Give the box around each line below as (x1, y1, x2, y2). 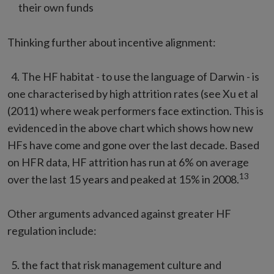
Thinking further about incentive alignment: (7, 35, 216, 49)
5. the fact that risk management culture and (7, 258, 221, 272)
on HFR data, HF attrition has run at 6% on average (7, 155, 249, 169)
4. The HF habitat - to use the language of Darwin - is (7, 70, 259, 83)
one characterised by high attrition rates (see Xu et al (7, 87, 258, 100)
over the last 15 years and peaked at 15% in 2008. (7, 172, 239, 186)
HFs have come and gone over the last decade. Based (7, 138, 259, 152)
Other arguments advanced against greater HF (7, 207, 231, 220)
